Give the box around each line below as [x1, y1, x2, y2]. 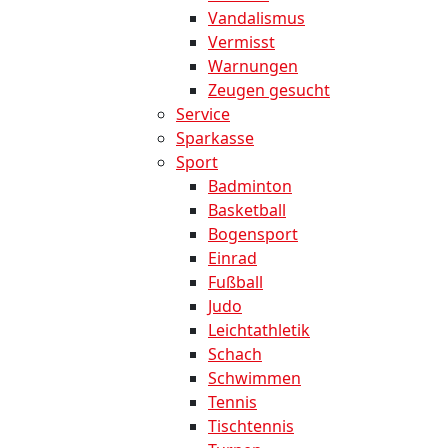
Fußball [208, 271, 263, 294]
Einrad [208, 247, 257, 270]
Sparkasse [176, 127, 254, 150]
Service [176, 103, 230, 126]
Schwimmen [208, 367, 301, 390]
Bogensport [208, 223, 298, 246]
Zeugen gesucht [208, 79, 330, 102]
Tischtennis [208, 415, 294, 438]
